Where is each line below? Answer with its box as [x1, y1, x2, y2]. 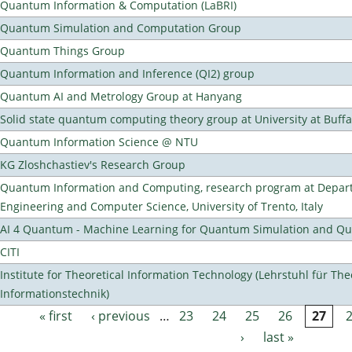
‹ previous [91, 307, 151, 325]
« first [39, 307, 73, 325]
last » [263, 328, 295, 346]
